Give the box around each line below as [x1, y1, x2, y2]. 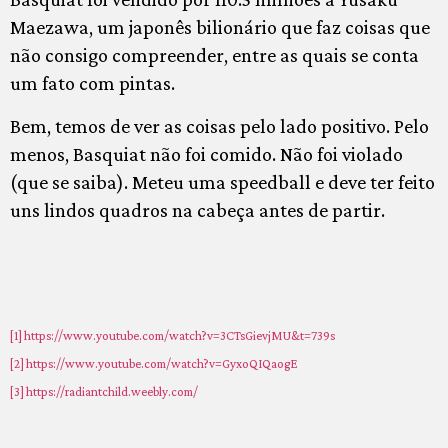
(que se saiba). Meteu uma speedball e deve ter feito [10, 170, 435, 193]
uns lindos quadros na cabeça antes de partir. [10, 198, 385, 221]
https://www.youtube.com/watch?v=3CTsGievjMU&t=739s [24, 328, 335, 344]
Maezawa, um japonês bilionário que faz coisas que [10, 16, 430, 39]
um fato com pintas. [10, 72, 175, 95]
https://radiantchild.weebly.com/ [26, 384, 198, 400]
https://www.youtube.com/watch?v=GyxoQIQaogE [26, 356, 298, 372]
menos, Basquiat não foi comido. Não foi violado [10, 142, 403, 165]
